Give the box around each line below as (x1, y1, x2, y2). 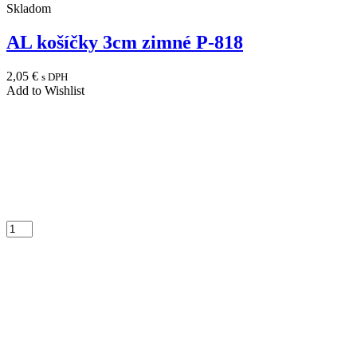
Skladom (6, 2, 51, 15)
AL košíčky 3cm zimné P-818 (6, 31, 243, 53)
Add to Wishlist (6, 83, 84, 97)
